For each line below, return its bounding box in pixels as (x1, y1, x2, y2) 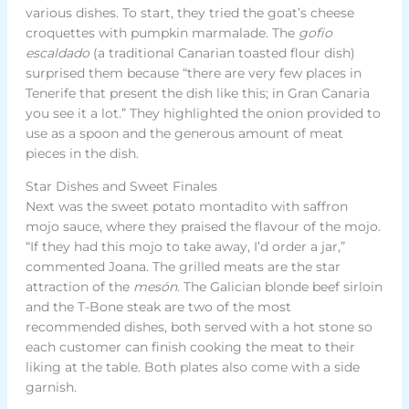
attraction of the (25, 278, 133, 295)
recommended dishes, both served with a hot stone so (25, 318, 372, 335)
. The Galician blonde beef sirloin (176, 278, 383, 295)
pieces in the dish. (25, 144, 139, 162)
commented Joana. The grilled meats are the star (25, 257, 341, 275)
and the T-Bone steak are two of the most (25, 298, 291, 315)
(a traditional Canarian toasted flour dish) (89, 44, 355, 61)
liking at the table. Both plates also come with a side (25, 358, 360, 375)
